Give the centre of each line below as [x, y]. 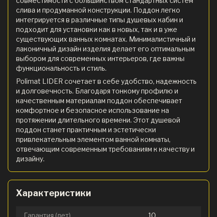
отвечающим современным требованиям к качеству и [105, 149]
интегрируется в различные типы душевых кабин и [100, 19]
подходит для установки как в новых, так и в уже [97, 29]
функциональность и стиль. [61, 68]
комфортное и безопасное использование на [93, 110]
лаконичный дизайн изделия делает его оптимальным [105, 48]
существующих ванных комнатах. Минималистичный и [106, 39]
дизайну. [30, 158]
